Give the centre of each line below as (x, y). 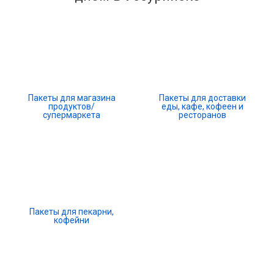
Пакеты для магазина (72, 98)
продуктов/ (72, 106)
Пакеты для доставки (202, 98)
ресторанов (202, 115)
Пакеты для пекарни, (72, 212)
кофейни (72, 220)
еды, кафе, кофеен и (202, 106)
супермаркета (72, 115)
